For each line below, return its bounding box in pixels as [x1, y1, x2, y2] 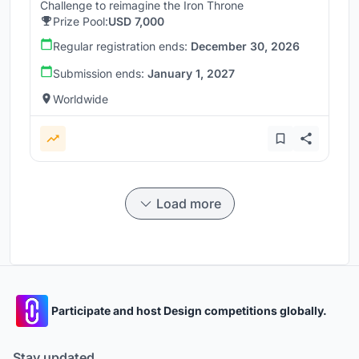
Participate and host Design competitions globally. [51, 304, 327, 318]
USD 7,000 [108, 14, 164, 28]
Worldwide [53, 91, 108, 106]
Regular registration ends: [53, 38, 191, 53]
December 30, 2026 [191, 38, 300, 53]
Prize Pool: [53, 14, 108, 28]
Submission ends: [53, 66, 147, 80]
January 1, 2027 [147, 66, 235, 80]
